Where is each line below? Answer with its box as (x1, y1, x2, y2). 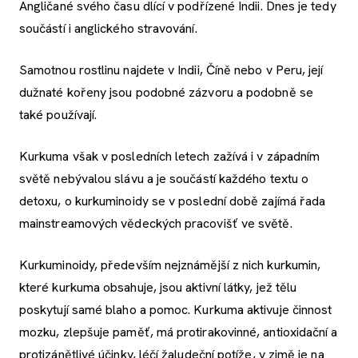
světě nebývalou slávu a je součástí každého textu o (19, 170, 309, 188)
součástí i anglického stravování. (19, 20, 197, 38)
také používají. (19, 106, 97, 124)
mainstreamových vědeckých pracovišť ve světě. (19, 215, 296, 233)
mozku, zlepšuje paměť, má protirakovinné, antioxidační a (19, 324, 338, 341)
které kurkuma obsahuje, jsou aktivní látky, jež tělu (19, 279, 297, 296)
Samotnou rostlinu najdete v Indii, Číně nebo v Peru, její (19, 62, 324, 79)
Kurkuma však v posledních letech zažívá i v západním (19, 148, 320, 165)
